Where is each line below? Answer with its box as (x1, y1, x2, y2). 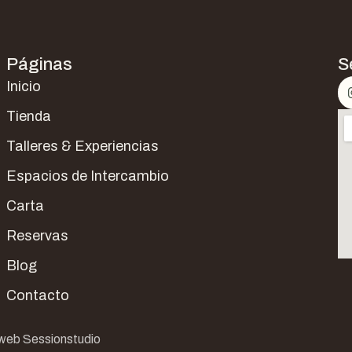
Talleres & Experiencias (6, 138, 159, 154)
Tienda (6, 108, 52, 124)
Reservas (6, 228, 69, 244)
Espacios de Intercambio (6, 168, 170, 184)
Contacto (6, 288, 70, 303)
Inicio (6, 79, 42, 94)
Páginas (6, 55, 73, 74)
